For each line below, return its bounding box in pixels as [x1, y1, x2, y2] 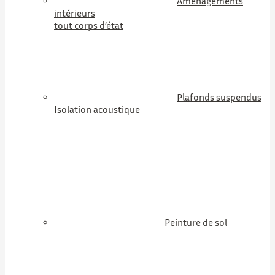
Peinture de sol [165, 216, 227, 228]
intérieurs [54, 7, 95, 19]
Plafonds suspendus [177, 91, 261, 103]
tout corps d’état [54, 19, 123, 31]
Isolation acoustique [54, 103, 140, 115]
